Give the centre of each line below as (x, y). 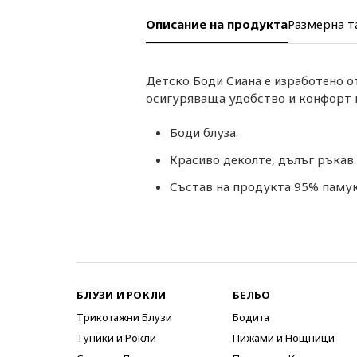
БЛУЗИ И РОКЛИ (122, 295)
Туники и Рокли (116, 338)
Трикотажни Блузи (124, 317)
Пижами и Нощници (284, 338)
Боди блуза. (204, 132)
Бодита (251, 317)
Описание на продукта (217, 24)
